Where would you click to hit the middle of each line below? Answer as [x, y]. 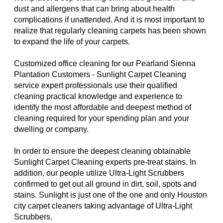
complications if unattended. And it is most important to [109, 20]
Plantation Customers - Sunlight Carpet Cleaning [100, 75]
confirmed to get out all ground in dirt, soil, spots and [105, 184]
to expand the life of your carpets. [72, 42]
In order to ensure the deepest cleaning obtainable [102, 151]
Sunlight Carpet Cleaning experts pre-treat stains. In [105, 162]
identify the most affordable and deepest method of [103, 108]
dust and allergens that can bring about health [94, 9]
